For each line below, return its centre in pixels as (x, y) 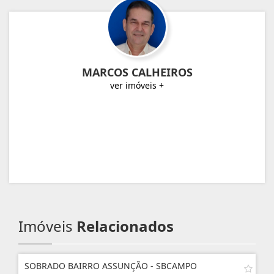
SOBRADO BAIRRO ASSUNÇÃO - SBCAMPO (111, 265)
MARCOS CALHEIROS (137, 72)
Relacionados (125, 226)
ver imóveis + (137, 85)
